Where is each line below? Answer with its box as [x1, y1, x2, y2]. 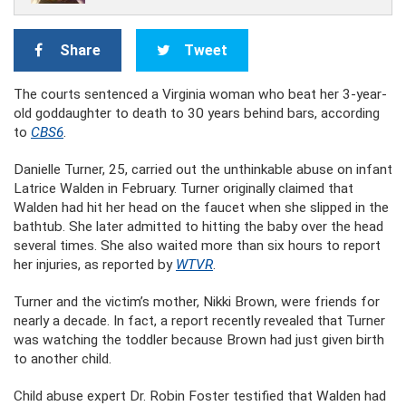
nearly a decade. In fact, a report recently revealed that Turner [14, 313, 385, 329]
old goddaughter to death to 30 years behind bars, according [14, 105, 380, 121]
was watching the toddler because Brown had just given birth [14, 332, 384, 348]
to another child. [14, 351, 111, 367]
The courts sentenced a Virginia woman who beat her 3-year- [14, 86, 387, 102]
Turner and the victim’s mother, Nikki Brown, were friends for [14, 294, 380, 310]
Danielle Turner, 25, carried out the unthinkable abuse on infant [14, 161, 392, 178]
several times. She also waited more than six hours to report [14, 237, 381, 254]
